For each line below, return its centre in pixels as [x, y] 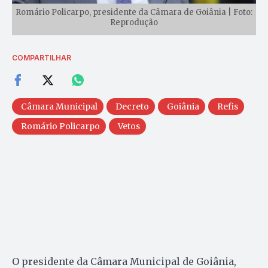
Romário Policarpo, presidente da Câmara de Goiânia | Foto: [134, 13]
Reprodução [134, 23]
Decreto [132, 107]
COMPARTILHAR [42, 58]
